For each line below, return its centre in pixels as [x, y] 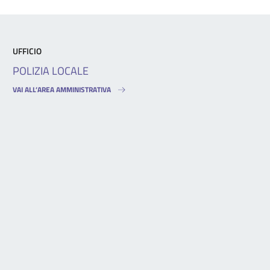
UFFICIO [27, 51]
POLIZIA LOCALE [51, 71]
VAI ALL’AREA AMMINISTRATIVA [62, 89]
